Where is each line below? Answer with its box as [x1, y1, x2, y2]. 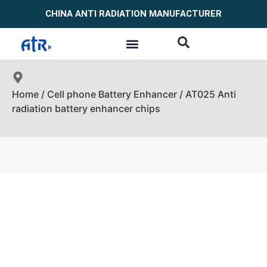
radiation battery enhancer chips [12, 103, 160, 114]
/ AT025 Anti [177, 88, 236, 100]
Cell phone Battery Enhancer [47, 88, 177, 100]
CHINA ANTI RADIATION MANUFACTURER [45, 8, 222, 19]
